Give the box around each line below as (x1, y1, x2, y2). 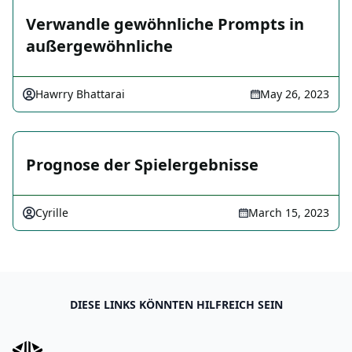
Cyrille (35, 205, 68, 221)
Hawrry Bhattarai (35, 86, 125, 102)
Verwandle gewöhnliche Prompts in (26, 13, 304, 35)
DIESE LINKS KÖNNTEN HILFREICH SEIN (69, 297, 283, 313)
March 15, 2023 (248, 205, 329, 221)
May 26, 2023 (260, 86, 329, 102)
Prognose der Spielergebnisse (26, 154, 258, 176)
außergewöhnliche (26, 35, 173, 57)
